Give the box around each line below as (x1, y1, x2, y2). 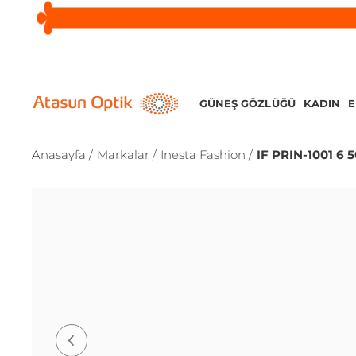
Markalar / (97, 147, 157, 162)
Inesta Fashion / (161, 147, 253, 162)
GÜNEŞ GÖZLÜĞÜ (199, 97, 296, 110)
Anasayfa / (32, 147, 93, 162)
